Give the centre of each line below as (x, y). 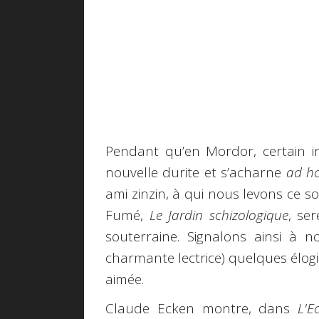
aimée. (125, 279)
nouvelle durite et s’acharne (196, 173)
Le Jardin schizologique (219, 215)
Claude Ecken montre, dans (202, 308)
